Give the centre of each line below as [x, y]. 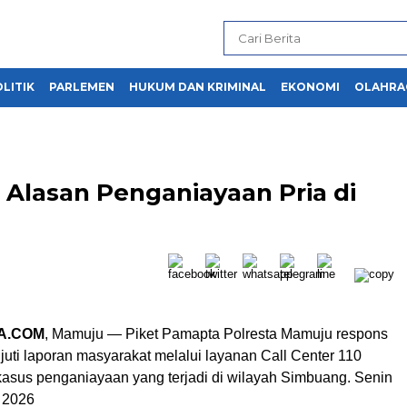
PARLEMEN [82, 87]
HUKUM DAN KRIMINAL [198, 87]
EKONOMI [310, 87]
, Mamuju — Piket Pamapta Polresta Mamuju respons [216, 334]
